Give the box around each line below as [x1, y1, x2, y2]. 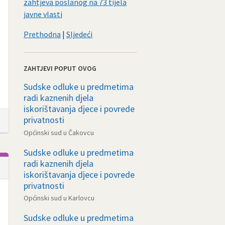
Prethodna [24, 29, 61, 39]
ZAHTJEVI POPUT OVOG [24, 63, 96, 73]
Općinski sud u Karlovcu [24, 193, 94, 203]
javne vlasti [24, 9, 62, 19]
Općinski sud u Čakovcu [24, 128, 94, 137]
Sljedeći [66, 29, 92, 39]
